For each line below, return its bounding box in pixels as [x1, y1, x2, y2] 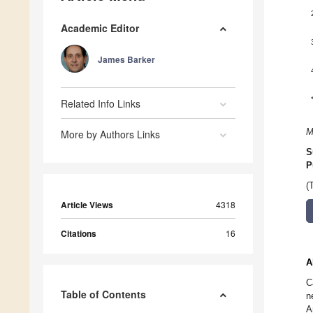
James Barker [98, 53, 155, 66]
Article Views [61, 198, 113, 212]
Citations [61, 227, 96, 240]
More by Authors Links [61, 127, 160, 142]
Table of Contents [61, 287, 146, 302]
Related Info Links [61, 96, 140, 111]
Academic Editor [61, 21, 139, 36]
